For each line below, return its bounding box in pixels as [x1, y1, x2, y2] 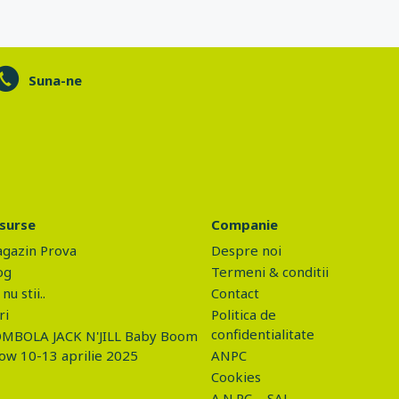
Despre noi [210, 241, 281, 259]
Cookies [210, 368, 261, 386]
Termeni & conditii [210, 263, 329, 281]
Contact [210, 284, 259, 302]
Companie [210, 216, 278, 233]
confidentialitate [210, 325, 314, 343]
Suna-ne [28, 71, 83, 89]
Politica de [210, 305, 276, 323]
